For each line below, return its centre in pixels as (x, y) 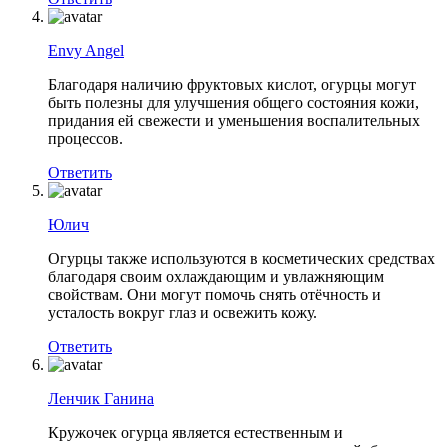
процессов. (85, 138)
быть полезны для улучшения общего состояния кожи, (233, 102)
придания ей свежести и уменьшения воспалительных (234, 120)
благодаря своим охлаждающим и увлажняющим (216, 276)
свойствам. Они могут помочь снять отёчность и (214, 294)
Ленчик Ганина (101, 398)
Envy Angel (86, 50)
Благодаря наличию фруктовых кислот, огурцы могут (232, 84)
